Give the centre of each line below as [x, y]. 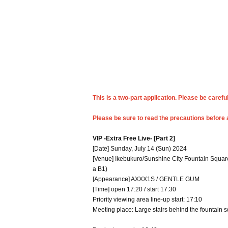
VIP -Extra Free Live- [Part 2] [134, 138]
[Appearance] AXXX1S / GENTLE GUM [146, 179]
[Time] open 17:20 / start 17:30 [134, 189]
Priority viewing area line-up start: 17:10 [147, 199]
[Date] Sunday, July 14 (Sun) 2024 [140, 149]
